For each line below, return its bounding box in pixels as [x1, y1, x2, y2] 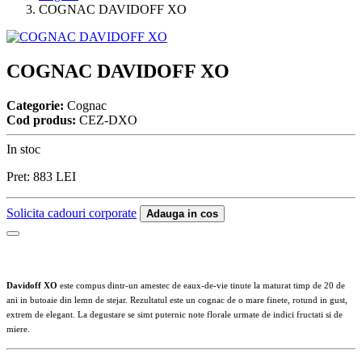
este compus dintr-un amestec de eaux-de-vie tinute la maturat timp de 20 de [57, 280, 345, 290]
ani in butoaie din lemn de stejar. [6, 294, 130, 305]
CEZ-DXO [76, 112, 137, 127]
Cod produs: [6, 112, 76, 127]
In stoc [6, 141, 40, 156]
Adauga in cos [146, 207, 218, 220]
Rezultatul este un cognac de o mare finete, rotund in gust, [130, 294, 347, 305]
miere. [6, 323, 30, 334]
